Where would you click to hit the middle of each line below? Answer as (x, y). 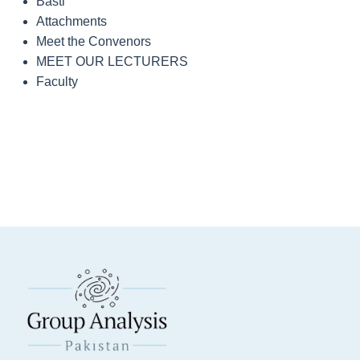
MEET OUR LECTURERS (112, 62)
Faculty (57, 82)
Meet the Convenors (94, 42)
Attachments (72, 22)
